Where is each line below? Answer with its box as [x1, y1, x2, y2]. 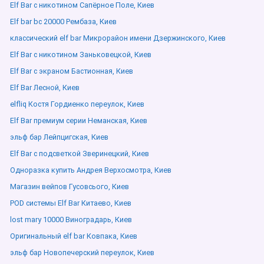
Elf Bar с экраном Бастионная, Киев [10, 67, 133, 75]
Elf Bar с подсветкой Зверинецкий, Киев [10, 149, 149, 158]
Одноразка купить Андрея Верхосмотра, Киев [10, 166, 171, 174]
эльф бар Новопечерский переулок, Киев [10, 248, 154, 257]
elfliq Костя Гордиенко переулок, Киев [10, 100, 144, 108]
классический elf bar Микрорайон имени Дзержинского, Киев [10, 34, 226, 42]
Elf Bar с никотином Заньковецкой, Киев [10, 50, 151, 59]
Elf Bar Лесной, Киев [10, 83, 80, 92]
